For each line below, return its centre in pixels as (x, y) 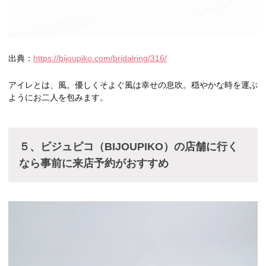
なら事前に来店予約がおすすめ (94, 163)
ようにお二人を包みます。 (58, 97)
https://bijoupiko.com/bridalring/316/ (100, 58)
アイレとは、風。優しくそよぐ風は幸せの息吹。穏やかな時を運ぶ (133, 85)
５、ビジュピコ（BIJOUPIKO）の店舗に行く (129, 146)
